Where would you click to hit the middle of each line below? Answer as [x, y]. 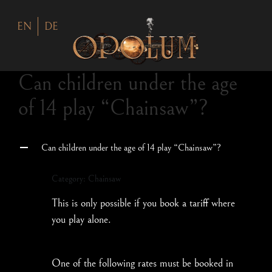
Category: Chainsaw [86, 178]
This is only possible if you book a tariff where [143, 203]
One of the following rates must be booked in [142, 263]
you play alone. [81, 219]
